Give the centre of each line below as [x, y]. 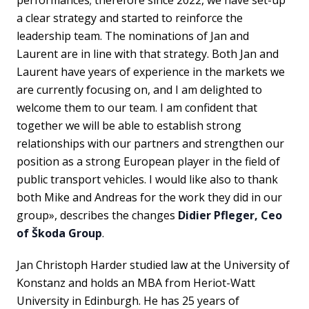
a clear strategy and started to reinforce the [130, 18]
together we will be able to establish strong [129, 125]
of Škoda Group [59, 233]
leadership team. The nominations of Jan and [133, 36]
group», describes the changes [97, 215]
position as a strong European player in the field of [148, 161]
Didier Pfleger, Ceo [230, 215]
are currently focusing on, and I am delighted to [139, 89]
